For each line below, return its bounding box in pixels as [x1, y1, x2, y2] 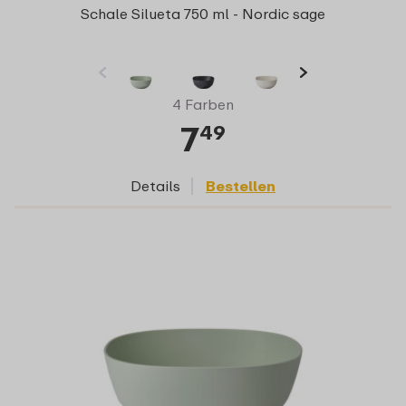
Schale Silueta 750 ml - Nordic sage [80, 4, 325, 23]
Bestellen [206, 176, 275, 195]
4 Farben [172, 94, 234, 113]
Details [130, 176, 180, 195]
